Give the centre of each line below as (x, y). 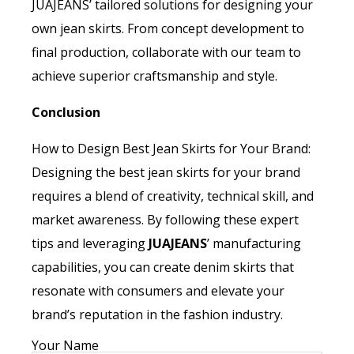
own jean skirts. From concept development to (168, 29)
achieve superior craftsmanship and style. (154, 76)
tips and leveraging (90, 244)
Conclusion (66, 113)
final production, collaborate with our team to (166, 53)
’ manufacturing (254, 244)
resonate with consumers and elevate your (158, 291)
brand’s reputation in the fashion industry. (157, 315)
